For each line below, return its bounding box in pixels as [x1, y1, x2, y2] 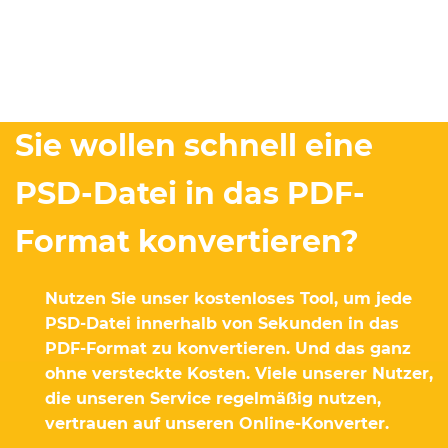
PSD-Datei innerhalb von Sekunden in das [45, 314, 399, 333]
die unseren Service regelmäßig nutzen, [45, 389, 381, 408]
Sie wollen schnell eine [15, 127, 373, 164]
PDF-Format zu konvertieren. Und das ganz [45, 339, 411, 358]
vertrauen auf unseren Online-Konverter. [45, 414, 389, 433]
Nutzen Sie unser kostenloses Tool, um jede [45, 289, 412, 308]
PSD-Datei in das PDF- [15, 175, 365, 212]
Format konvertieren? [15, 223, 359, 260]
